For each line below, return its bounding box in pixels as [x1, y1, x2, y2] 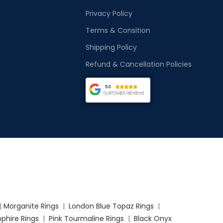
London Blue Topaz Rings [67, 201, 154, 211]
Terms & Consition [85, 25, 150, 35]
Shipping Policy [85, 42, 137, 52]
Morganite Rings [3, 201, 59, 211]
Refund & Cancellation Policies [85, 59, 192, 69]
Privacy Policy [85, 8, 132, 18]
